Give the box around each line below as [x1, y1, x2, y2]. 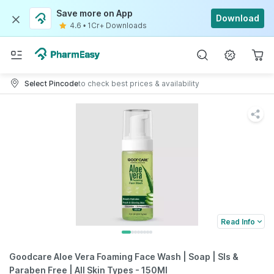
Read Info [221, 217, 255, 226]
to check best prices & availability [78, 78, 199, 88]
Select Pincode [24, 78, 78, 88]
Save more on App [56, 8, 133, 18]
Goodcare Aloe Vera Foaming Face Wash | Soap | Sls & [9, 251, 239, 262]
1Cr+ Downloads [87, 21, 147, 30]
